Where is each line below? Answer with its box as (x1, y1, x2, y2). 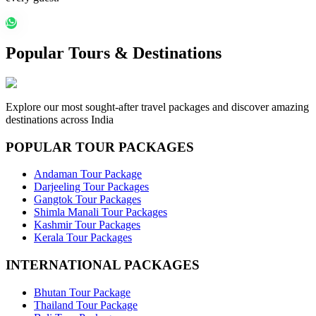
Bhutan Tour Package (34, 286, 130, 298)
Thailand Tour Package (34, 298, 138, 311)
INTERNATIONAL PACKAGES (6, 257, 200, 272)
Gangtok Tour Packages (34, 193, 141, 206)
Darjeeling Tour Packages (34, 181, 149, 193)
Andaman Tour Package (34, 168, 142, 181)
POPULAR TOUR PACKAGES (6, 139, 194, 154)
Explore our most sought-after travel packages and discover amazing (6, 100, 309, 113)
